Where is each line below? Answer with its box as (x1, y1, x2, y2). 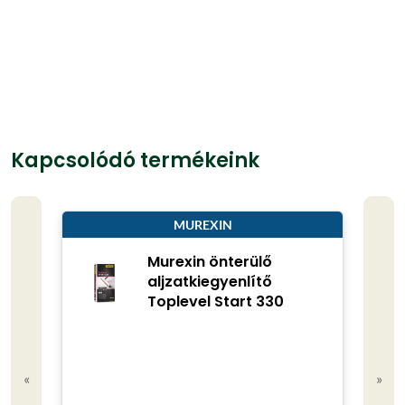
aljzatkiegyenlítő (146, 271, 272, 293)
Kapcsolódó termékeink (11, 146, 259, 175)
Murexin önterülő (146, 251, 272, 273)
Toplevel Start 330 (146, 291, 284, 313)
